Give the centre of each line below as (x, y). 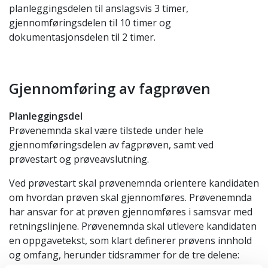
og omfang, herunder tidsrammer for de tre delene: (124, 255)
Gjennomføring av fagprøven (110, 88)
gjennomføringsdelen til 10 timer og (90, 23)
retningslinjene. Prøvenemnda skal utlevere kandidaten (133, 226)
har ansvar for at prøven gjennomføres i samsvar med (131, 212)
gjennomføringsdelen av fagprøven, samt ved (111, 145)
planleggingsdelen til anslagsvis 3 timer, (99, 8)
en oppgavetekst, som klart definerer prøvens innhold (130, 240)
